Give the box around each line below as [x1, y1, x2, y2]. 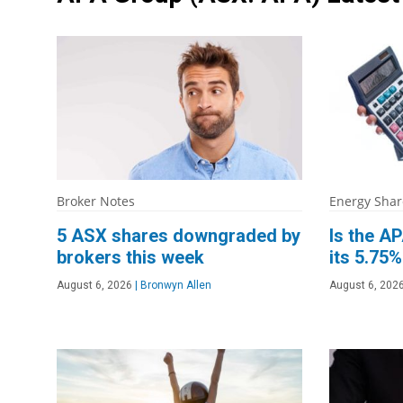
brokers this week [57, 246, 204, 269]
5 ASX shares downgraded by [57, 225, 300, 247]
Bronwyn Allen [138, 279, 211, 292]
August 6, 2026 [57, 279, 132, 292]
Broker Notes [57, 193, 135, 210]
